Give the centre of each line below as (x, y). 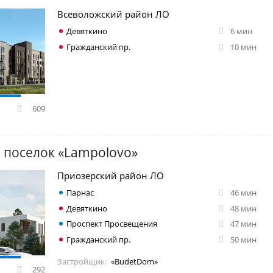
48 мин (243, 208)
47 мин (243, 224)
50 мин (243, 240)
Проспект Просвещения (112, 224)
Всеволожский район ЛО (113, 14)
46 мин (243, 192)
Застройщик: (82, 262)
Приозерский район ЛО (111, 175)
